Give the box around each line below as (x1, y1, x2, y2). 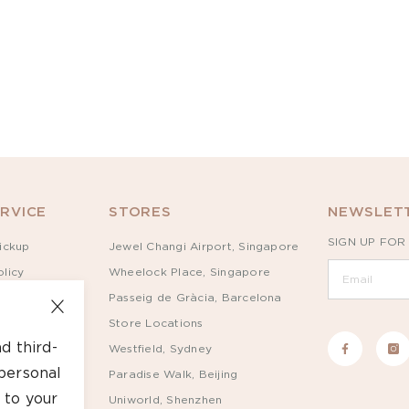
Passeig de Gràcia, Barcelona (109, 292, 282, 304)
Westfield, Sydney (109, 343, 213, 355)
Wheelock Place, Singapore (109, 267, 270, 278)
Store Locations (109, 318, 204, 330)
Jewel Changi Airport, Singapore (109, 241, 299, 253)
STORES (109, 205, 172, 220)
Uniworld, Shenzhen (109, 394, 223, 406)
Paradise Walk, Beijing (109, 369, 238, 381)
